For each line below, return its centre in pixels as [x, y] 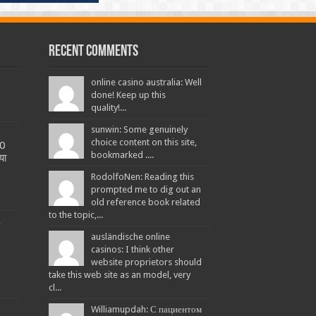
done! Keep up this [128, 95]
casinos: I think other [132, 250]
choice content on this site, [144, 142]
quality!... [108, 108]
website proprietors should [146, 262]
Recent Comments [93, 52]
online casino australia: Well [146, 83]
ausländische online [130, 237]
